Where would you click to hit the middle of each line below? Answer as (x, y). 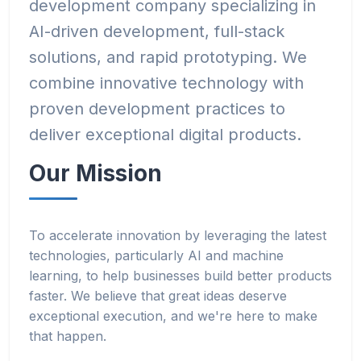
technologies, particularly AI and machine (156, 255)
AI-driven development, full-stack (157, 31)
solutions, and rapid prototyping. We (168, 57)
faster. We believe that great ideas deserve (158, 296)
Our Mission (95, 173)
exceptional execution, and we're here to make (173, 316)
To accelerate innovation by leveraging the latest (178, 235)
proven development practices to (157, 109)
